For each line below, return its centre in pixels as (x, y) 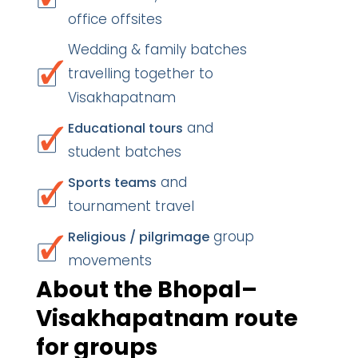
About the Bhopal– (147, 290)
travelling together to (141, 74)
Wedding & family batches (157, 50)
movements (110, 261)
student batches (125, 152)
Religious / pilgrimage (139, 237)
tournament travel (131, 206)
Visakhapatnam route (167, 318)
